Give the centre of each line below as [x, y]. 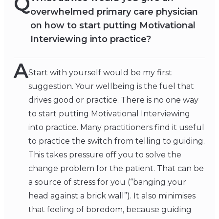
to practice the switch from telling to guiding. [117, 141]
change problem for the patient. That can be [116, 169]
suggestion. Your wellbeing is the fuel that [111, 87]
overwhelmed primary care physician [114, 12]
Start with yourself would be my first [100, 73]
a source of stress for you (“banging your [107, 182]
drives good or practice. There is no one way [113, 100]
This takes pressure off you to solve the [105, 155]
